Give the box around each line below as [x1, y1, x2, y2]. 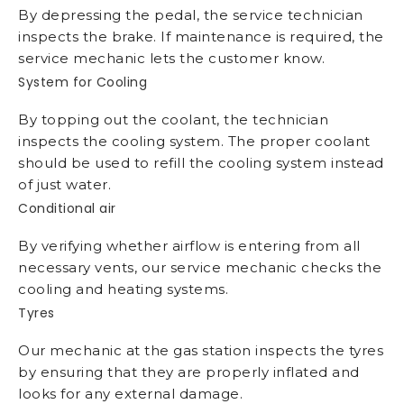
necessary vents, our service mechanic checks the [18, 259, 381, 277]
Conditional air [18, 199, 116, 218]
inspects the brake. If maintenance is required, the [18, 28, 384, 46]
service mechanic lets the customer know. [18, 50, 325, 68]
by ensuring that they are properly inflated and [18, 363, 360, 381]
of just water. [18, 176, 111, 194]
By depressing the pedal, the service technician [18, 6, 363, 24]
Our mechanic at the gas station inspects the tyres [18, 342, 383, 360]
